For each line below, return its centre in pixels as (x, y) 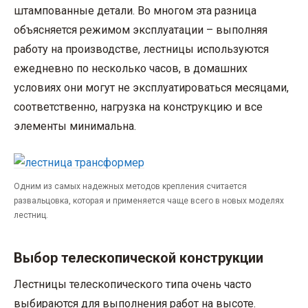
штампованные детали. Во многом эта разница (135, 11)
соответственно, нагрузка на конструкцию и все (138, 107)
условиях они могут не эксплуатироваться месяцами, (151, 88)
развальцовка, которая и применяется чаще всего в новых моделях (149, 200)
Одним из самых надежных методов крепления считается (130, 186)
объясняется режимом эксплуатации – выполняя (141, 30)
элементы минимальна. (75, 126)
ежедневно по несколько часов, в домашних (131, 69)
